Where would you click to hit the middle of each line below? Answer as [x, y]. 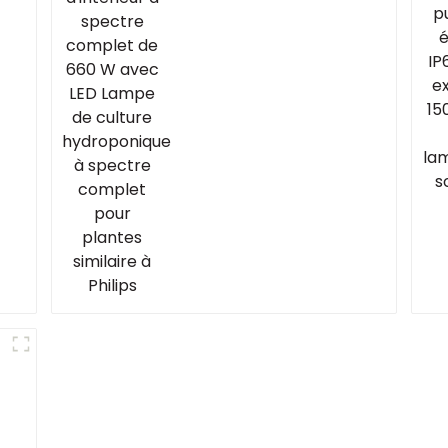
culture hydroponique [268, 21]
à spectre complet [256, 39]
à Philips [211, 75]
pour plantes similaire [268, 57]
